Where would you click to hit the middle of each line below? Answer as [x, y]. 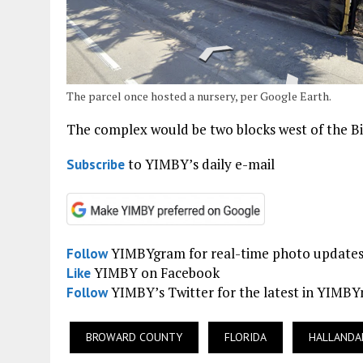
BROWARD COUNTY [134, 337]
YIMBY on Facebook [155, 273]
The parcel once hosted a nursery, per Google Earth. [199, 96]
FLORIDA [246, 337]
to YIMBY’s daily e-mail [200, 164]
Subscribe [96, 164]
